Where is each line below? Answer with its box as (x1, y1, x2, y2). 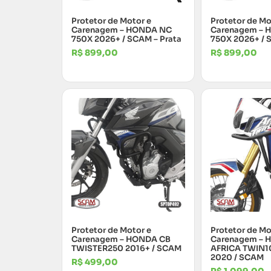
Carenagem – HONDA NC (71, 24, 172, 35)
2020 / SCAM (211, 252, 264, 263)
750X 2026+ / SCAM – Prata (71, 33, 181, 44)
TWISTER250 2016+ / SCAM (71, 243, 181, 253)
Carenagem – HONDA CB (71, 233, 171, 244)
